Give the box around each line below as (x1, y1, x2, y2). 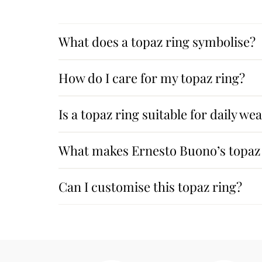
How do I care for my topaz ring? (58, 69, 245, 87)
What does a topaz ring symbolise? (58, 33, 256, 51)
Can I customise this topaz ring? (58, 178, 242, 196)
